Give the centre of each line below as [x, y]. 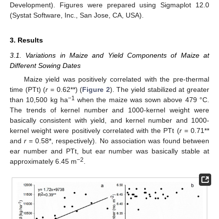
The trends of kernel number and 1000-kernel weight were [109, 110]
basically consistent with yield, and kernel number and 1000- [109, 120]
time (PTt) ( [28, 89]
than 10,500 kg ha [39, 99]
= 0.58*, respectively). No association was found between [118, 141]
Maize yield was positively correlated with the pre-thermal [116, 79]
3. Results [26, 40]
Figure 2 [96, 89]
